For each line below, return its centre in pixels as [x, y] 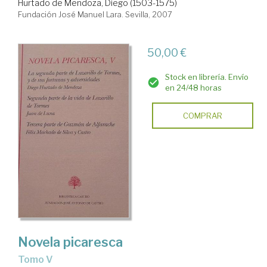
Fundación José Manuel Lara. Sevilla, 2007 [95, 15]
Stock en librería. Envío [207, 77]
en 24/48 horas [193, 88]
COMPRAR [202, 116]
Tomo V [38, 259]
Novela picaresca [70, 242]
